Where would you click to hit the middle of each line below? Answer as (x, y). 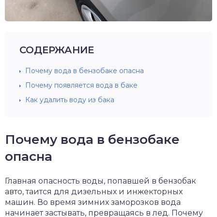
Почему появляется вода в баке (81, 85)
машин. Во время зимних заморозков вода (93, 202)
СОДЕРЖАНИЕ (57, 50)
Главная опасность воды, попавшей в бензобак (101, 181)
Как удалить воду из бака (70, 100)
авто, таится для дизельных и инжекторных (94, 191)
